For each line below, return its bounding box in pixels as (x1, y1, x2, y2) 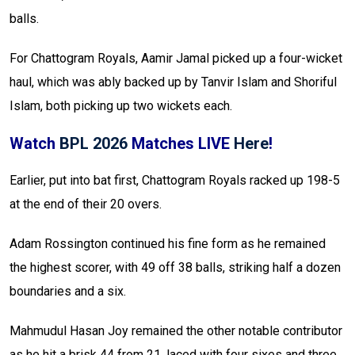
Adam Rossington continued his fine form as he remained (10, 236, 326, 252)
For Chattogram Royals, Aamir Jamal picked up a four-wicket (10, 51, 342, 67)
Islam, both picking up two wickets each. (10, 98, 232, 114)
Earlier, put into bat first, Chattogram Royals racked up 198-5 (10, 173, 340, 189)
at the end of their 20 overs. (10, 197, 162, 212)
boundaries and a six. (10, 284, 126, 300)
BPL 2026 (59, 134, 128, 154)
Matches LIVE (128, 134, 234, 154)
